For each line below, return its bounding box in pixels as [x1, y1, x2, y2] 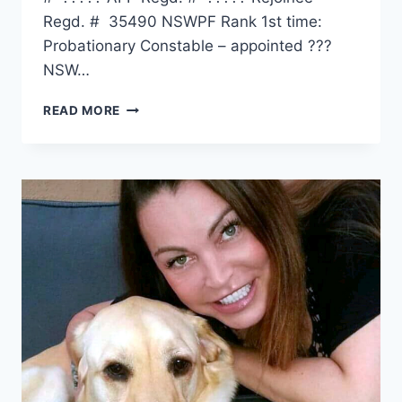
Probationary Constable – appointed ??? [43, 37, 332, 56]
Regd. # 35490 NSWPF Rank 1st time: [43, 13, 327, 31]
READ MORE [43, 103, 121, 118]
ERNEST [119, 118, 171, 133]
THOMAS [119, 99, 179, 114]
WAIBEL [119, 136, 170, 152]
